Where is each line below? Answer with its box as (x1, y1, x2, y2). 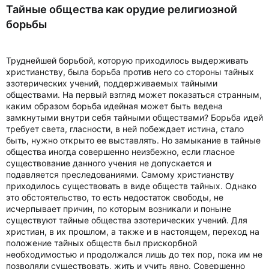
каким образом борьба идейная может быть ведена (6, 101, 223, 111)
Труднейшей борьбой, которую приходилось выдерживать (6, 55, 249, 65)
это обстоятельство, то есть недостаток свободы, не (6, 192, 223, 202)
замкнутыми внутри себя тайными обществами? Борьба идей (6, 112, 263, 122)
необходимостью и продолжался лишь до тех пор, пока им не (6, 249, 262, 259)
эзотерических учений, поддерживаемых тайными (6, 78, 217, 88)
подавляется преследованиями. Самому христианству (6, 169, 234, 180)
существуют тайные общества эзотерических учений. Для (6, 215, 247, 225)
